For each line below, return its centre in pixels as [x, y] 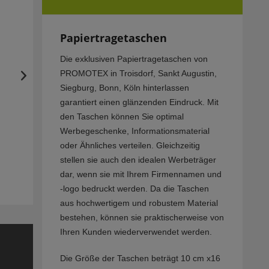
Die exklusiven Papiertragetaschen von [134, 59]
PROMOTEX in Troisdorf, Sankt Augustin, [138, 74]
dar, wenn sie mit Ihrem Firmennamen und [141, 174]
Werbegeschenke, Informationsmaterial [134, 131]
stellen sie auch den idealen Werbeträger [138, 160]
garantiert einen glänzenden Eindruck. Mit [139, 102]
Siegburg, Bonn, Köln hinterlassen [124, 88]
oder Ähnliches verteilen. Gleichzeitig [130, 146]
